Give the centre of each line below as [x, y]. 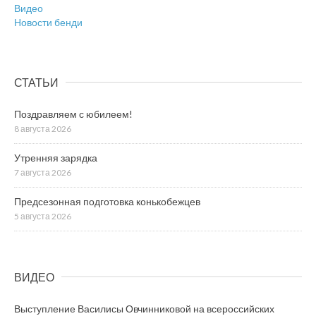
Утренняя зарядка [56, 157]
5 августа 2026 [43, 216]
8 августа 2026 [43, 128]
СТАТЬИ [36, 82]
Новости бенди [48, 22]
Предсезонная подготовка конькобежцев [107, 201]
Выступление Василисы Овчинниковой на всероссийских [144, 308]
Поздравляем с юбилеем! [73, 114]
